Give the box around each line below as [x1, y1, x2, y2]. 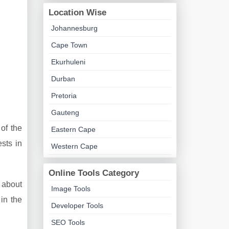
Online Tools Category [48, 168, 139, 178]
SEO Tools [51, 218, 85, 226]
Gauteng [51, 108, 79, 117]
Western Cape [51, 142, 98, 150]
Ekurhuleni [51, 58, 85, 66]
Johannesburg [51, 24, 98, 32]
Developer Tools [51, 201, 103, 210]
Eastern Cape [51, 125, 96, 133]
